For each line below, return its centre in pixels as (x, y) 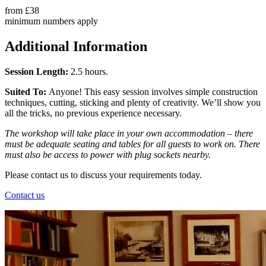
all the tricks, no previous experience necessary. (93, 113)
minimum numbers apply (51, 21)
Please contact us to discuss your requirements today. (103, 175)
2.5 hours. (88, 72)
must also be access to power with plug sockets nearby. (108, 155)
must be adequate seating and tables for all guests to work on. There (132, 144)
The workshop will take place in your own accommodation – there (129, 134)
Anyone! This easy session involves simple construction (152, 92)
